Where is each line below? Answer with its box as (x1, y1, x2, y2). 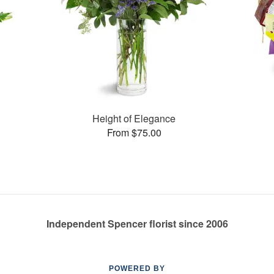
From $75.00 (106, 125, 161, 139)
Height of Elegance (92, 111, 176, 125)
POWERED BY (109, 264, 165, 273)
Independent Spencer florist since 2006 (46, 217, 228, 231)
